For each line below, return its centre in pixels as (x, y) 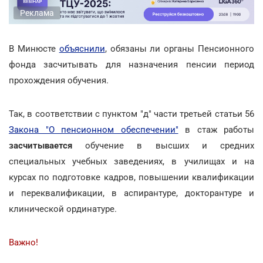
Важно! (23, 242)
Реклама (37, 13)
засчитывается (47, 145)
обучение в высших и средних (170, 145)
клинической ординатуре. (63, 209)
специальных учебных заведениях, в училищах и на (131, 161)
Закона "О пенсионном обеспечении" (94, 129)
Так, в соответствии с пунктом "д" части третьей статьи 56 (131, 114)
